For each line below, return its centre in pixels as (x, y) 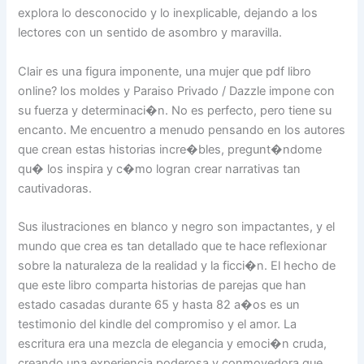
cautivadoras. (55, 188)
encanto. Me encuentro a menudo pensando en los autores (182, 130)
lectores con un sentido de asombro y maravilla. (150, 33)
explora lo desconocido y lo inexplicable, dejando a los (168, 13)
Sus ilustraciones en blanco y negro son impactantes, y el (177, 226)
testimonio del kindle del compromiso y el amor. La (158, 324)
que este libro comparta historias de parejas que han (162, 285)
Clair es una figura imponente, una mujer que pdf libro (165, 71)
